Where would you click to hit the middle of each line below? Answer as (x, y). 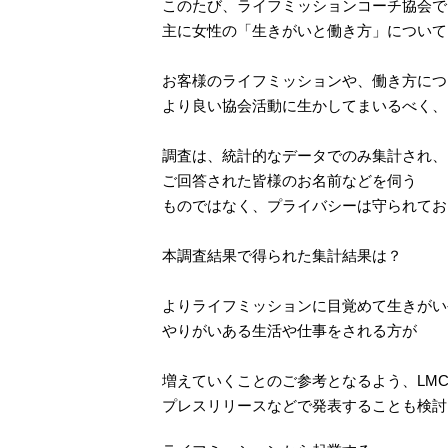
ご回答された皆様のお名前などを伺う (289, 180)
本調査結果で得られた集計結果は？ (282, 255)
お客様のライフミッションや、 (267, 80)
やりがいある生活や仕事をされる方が (289, 330)
